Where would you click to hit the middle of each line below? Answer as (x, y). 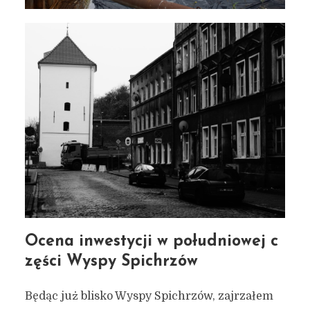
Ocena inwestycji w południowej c (151, 241)
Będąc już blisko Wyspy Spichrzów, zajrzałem (149, 296)
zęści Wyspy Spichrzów (111, 262)
